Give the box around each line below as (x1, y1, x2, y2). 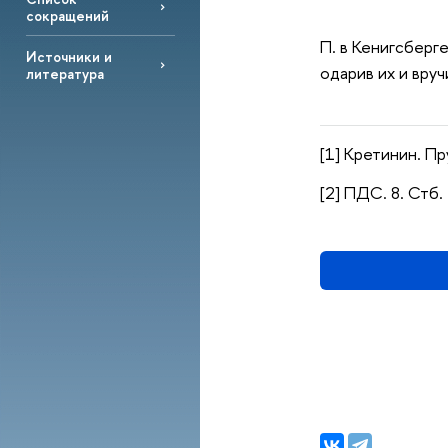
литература (25, 63, 104, 83)
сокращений (25, 5, 109, 25)
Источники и (25, 46, 112, 66)
